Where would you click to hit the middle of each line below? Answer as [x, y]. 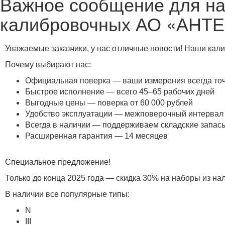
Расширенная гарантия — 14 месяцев [96, 136]
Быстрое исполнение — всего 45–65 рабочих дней [120, 92]
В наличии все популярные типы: [67, 194]
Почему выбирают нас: [48, 65]
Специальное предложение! [58, 162]
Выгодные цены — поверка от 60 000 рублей [109, 103]
